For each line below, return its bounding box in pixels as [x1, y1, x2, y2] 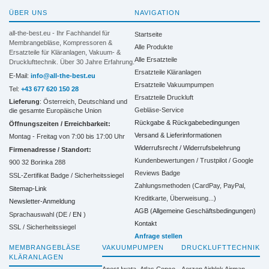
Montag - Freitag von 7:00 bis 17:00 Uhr [9, 133, 125, 141]
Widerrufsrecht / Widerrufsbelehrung [134, 144, 240, 151]
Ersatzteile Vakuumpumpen [134, 81, 214, 88]
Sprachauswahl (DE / [9, 210, 73, 218]
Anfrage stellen [134, 232, 183, 240]
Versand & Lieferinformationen [134, 131, 222, 139]
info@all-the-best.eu [31, 72, 95, 79]
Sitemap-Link [9, 184, 47, 192]
